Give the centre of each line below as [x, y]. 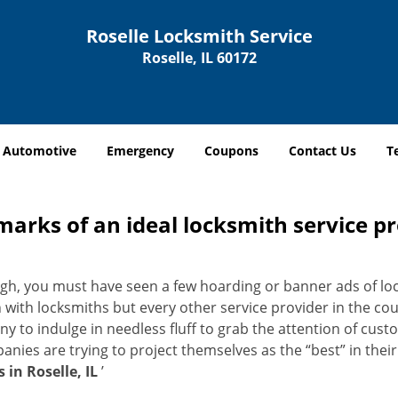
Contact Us [322, 151]
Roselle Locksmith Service [199, 36]
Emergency [140, 151]
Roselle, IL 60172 [199, 58]
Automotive [40, 151]
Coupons [231, 151]
